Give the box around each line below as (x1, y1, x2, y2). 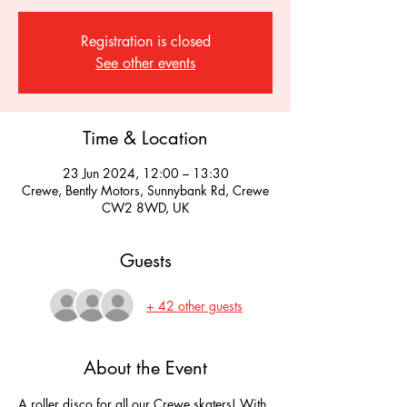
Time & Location (83, 126, 208, 150)
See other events (95, 54, 195, 73)
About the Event (84, 356, 207, 380)
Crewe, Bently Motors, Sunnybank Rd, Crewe (22, 182, 269, 199)
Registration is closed (80, 32, 211, 51)
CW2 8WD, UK (101, 199, 190, 216)
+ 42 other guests (146, 296, 243, 314)
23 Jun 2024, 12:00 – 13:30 (62, 164, 229, 182)
